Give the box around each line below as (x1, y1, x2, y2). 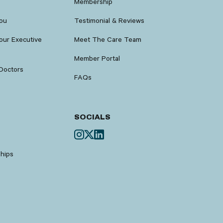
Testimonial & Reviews (74, 16, 145, 25)
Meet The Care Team (74, 35, 142, 44)
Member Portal (74, 54, 120, 63)
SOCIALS (74, 113, 111, 121)
